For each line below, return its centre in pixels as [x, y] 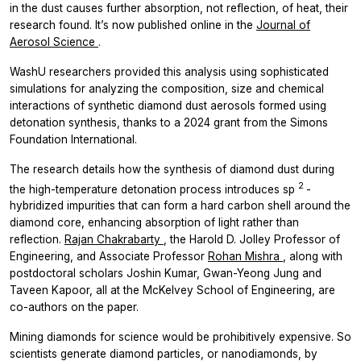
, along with [313, 257]
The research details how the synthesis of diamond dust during [172, 169]
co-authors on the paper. [74, 307]
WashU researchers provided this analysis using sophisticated [169, 71]
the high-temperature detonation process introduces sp [154, 189]
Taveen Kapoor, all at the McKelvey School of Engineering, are [172, 290]
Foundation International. [73, 139]
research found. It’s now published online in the [133, 25]
